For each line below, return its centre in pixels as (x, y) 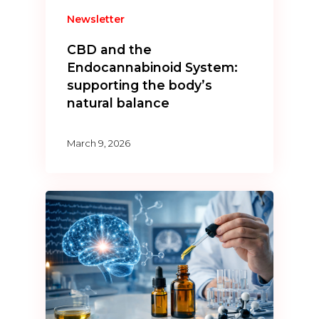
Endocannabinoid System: (153, 68)
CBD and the (110, 50)
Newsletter (96, 20)
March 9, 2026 (99, 143)
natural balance (119, 103)
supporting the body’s (140, 85)
